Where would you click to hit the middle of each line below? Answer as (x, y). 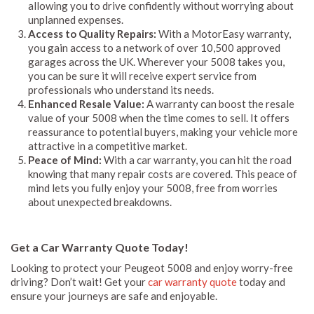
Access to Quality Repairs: (92, 33)
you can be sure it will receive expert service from (142, 75)
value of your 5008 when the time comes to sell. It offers (159, 117)
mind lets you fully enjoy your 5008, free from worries (153, 187)
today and (261, 281)
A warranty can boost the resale (219, 103)
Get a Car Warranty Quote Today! (100, 247)
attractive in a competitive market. (108, 145)
